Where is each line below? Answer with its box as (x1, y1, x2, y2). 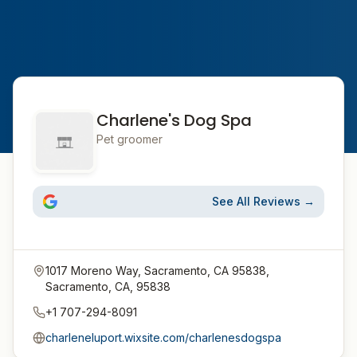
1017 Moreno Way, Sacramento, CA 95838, (45, 264, 269, 277)
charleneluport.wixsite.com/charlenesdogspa (45, 331, 281, 344)
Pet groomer (96, 132, 163, 146)
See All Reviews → (212, 194, 315, 208)
